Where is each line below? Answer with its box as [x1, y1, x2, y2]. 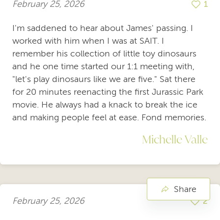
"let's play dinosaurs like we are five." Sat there [12, 74, 195, 84]
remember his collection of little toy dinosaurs [12, 48, 196, 58]
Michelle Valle [142, 131, 208, 146]
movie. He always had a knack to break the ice [12, 99, 197, 110]
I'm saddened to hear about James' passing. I [12, 23, 193, 33]
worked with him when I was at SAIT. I [12, 35, 164, 46]
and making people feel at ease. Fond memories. [12, 112, 206, 122]
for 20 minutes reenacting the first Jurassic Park [12, 86, 203, 97]
